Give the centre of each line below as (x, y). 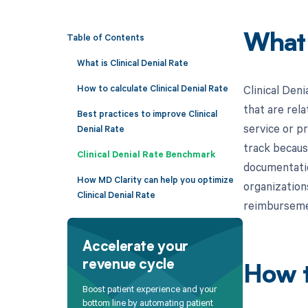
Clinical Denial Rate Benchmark (146, 154)
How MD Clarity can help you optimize (155, 179)
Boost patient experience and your (150, 289)
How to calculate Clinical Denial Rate (152, 88)
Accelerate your (135, 247)
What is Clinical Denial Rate (132, 62)
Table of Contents (105, 37)
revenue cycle (129, 265)
